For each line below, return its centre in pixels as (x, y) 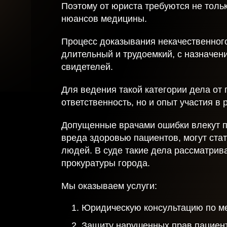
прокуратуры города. (106, 163)
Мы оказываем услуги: (109, 186)
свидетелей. (87, 67)
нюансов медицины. (104, 19)
